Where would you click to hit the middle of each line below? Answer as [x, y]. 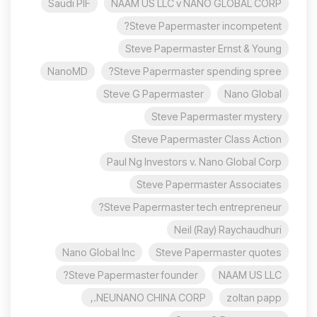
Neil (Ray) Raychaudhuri [228, 230]
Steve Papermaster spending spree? [198, 71]
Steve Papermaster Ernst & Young [203, 48]
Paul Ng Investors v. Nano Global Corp [194, 162]
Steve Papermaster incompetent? [206, 26]
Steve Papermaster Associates [209, 184]
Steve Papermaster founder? [133, 275]
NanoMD [68, 71]
